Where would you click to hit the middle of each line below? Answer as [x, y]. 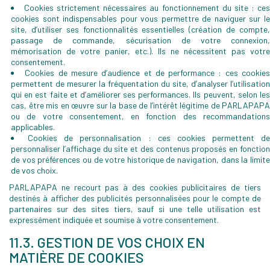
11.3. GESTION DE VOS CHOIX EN [107, 242]
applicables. [33, 127]
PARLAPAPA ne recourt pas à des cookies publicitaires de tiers [135, 187]
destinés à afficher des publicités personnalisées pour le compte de [135, 198]
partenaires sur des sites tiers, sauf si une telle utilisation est [135, 209]
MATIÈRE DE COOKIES [77, 257]
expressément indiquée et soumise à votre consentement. [114, 220]
